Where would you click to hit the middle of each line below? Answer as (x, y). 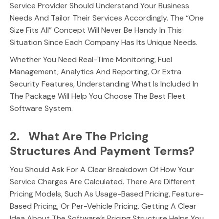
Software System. (41, 108)
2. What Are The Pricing (79, 136)
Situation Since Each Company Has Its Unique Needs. (104, 42)
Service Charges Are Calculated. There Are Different (102, 182)
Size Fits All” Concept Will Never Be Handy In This (96, 30)
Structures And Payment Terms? (102, 151)
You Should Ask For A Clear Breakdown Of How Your (102, 169)
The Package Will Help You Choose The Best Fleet (98, 96)
